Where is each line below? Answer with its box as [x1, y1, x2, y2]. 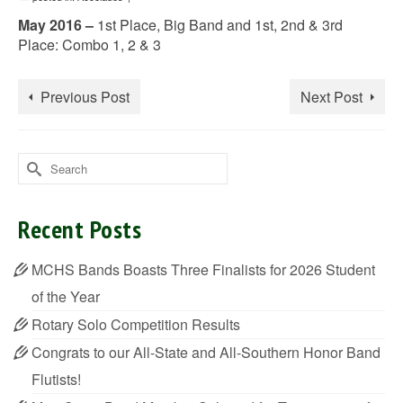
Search [17, 151, 66, 172]
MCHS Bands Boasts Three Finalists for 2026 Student [31, 259, 375, 280]
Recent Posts [18, 212, 141, 246]
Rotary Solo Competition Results [31, 314, 240, 335]
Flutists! [31, 369, 81, 390]
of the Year [31, 286, 100, 307]
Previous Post [40, 86, 130, 107]
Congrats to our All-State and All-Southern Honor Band [31, 342, 381, 363]
